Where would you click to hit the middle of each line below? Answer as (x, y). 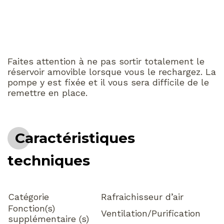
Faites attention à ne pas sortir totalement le (106, 61)
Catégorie (28, 196)
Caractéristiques (75, 138)
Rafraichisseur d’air (142, 196)
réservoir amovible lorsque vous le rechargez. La (112, 71)
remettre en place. (47, 92)
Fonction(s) (31, 208)
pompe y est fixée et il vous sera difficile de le (108, 82)
